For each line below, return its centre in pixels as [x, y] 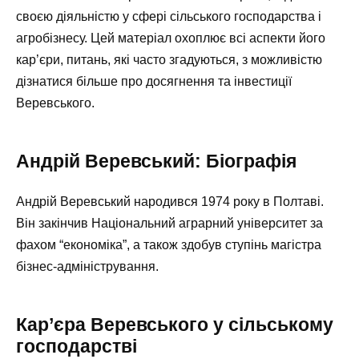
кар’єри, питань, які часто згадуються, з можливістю [169, 60]
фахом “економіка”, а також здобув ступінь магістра [169, 245]
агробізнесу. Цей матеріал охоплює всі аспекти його [171, 38]
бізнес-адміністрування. [87, 267]
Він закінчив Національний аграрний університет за [169, 224]
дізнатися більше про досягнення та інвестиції [154, 82]
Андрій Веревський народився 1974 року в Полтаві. [170, 202]
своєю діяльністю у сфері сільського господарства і [169, 17]
